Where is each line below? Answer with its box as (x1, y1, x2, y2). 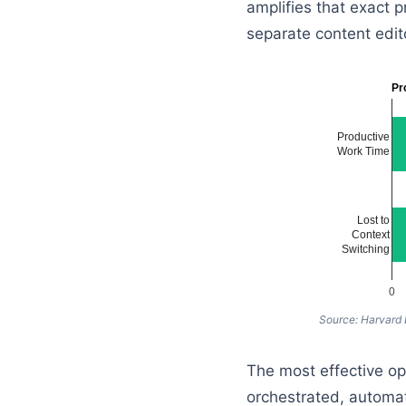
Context (352, 228, 391, 242)
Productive (337, 130, 390, 144)
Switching (342, 243, 390, 256)
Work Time (337, 145, 390, 159)
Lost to (357, 214, 390, 227)
